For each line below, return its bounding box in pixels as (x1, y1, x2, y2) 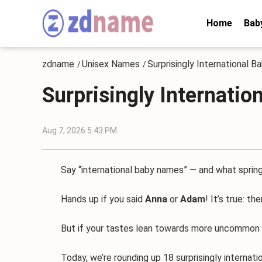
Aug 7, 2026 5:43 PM (42, 126, 117, 135)
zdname (42, 58, 74, 70)
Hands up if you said (42, 194, 145, 205)
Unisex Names (82, 58, 140, 70)
